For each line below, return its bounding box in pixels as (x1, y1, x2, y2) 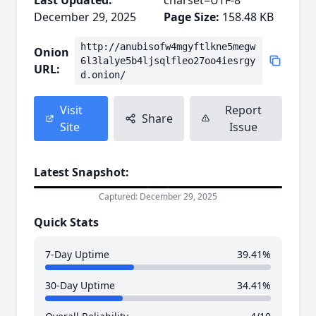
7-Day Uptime (45, 248, 109, 262)
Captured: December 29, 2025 (99, 190, 217, 203)
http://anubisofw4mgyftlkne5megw (80, 41, 255, 52)
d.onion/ (80, 69, 126, 80)
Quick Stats (34, 214, 99, 231)
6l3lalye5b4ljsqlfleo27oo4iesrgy (80, 55, 255, 66)
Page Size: (164, 9, 219, 25)
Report (224, 102, 262, 118)
